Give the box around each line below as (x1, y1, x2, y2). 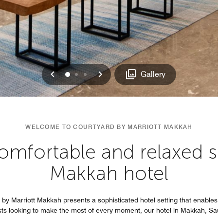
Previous (52, 66, 97, 81)
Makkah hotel (50, 161, 168, 185)
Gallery (141, 69, 166, 79)
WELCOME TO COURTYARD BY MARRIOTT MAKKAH (25, 123, 193, 130)
